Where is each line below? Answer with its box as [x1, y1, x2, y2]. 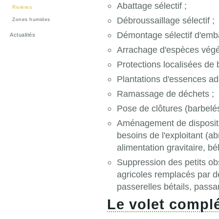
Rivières [12, 4, 32, 10]
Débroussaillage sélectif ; [117, 15, 215, 25]
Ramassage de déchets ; [117, 88, 214, 99]
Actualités [10, 32, 35, 38]
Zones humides [12, 17, 50, 22]
